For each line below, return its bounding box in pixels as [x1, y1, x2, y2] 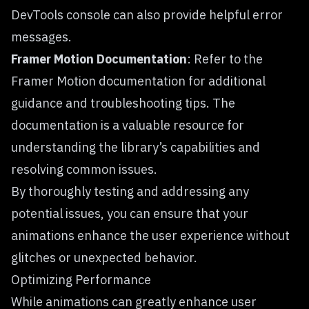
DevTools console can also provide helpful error [11, 7, 283, 23]
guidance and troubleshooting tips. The [11, 95, 235, 111]
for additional [186, 73, 266, 89]
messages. [11, 29, 72, 45]
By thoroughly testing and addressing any [11, 183, 249, 199]
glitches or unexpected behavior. [11, 250, 197, 266]
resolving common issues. [11, 161, 157, 177]
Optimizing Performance [11, 272, 151, 288]
